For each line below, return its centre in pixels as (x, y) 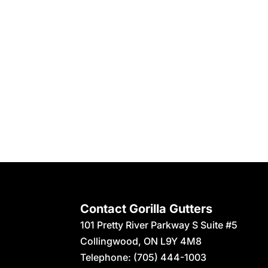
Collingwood (109, 241)
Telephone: (107, 257)
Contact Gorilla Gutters (147, 208)
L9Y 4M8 (181, 241)
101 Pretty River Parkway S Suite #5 (159, 225)
